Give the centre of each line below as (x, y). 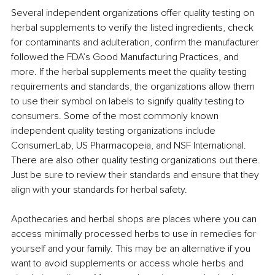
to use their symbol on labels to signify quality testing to (129, 102)
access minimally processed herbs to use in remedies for (135, 234)
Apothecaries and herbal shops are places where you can (135, 219)
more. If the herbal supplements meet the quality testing (130, 72)
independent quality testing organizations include (114, 131)
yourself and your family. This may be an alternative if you (132, 249)
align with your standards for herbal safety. (99, 190)
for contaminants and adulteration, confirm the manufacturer (136, 43)
